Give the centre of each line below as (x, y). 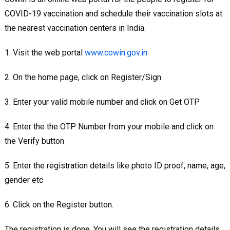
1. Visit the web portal (44, 52)
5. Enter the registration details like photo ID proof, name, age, (115, 165)
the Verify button (34, 141)
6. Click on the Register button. (59, 204)
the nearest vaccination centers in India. (75, 28)
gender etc (24, 180)
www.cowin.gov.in (116, 52)
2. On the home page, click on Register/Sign (83, 77)
